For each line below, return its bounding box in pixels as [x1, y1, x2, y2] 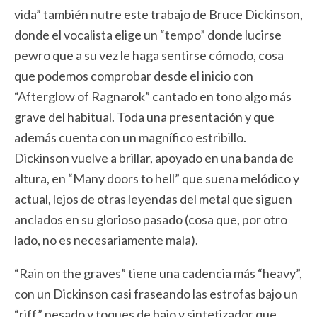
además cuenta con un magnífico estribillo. [14, 129, 246, 145]
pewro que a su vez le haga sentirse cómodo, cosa [14, 47, 284, 63]
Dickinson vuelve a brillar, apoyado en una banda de [14, 150, 294, 166]
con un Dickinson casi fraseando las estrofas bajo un [14, 286, 298, 301]
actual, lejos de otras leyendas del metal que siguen [14, 191, 292, 207]
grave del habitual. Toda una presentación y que [14, 109, 275, 125]
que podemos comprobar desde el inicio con [14, 68, 253, 83]
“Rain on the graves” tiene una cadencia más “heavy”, [14, 265, 302, 281]
